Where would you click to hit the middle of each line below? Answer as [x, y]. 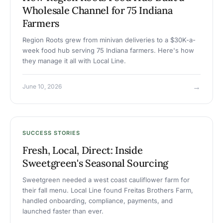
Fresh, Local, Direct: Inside [83, 150]
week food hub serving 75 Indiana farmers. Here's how [108, 51]
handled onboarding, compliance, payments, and [98, 201]
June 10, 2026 [42, 87]
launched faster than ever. [63, 211]
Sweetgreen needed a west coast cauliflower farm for [106, 180]
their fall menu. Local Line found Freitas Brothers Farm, [108, 190]
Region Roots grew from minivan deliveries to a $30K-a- [109, 40]
